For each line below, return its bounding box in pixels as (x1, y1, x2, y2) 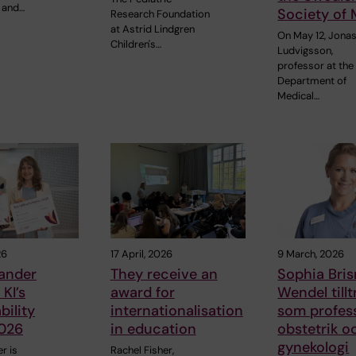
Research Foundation (110, 7, 210, 21)
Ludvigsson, (277, 44, 334, 58)
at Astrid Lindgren (110, 22, 195, 37)
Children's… (110, 37, 161, 52)
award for (110, 282, 175, 302)
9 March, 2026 (277, 246, 345, 261)
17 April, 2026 (110, 246, 172, 261)
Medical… (277, 89, 320, 103)
